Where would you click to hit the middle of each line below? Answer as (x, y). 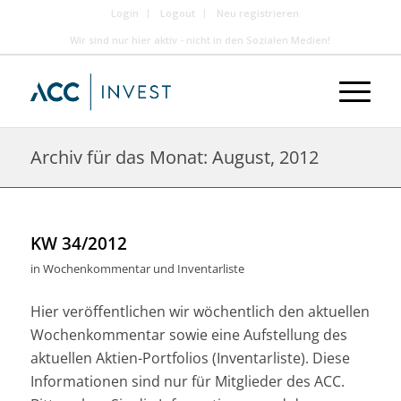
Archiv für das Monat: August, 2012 (174, 157)
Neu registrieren (257, 13)
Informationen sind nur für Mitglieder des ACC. (187, 381)
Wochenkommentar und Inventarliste (143, 269)
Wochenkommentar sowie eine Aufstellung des (188, 334)
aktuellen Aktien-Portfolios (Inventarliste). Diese (190, 358)
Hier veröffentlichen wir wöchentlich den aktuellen (200, 311)
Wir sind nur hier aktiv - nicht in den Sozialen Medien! (200, 40)
